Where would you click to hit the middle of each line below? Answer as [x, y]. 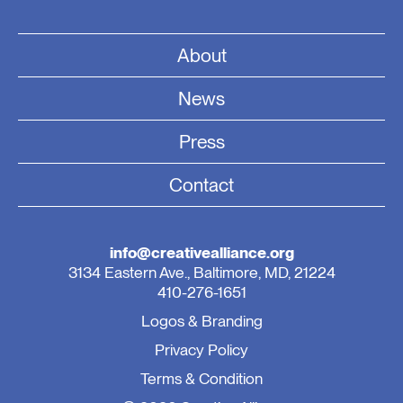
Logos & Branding [201, 320]
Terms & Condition [201, 378]
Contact [201, 184]
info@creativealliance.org [201, 252]
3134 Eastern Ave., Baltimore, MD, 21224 [201, 272]
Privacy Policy [201, 349]
